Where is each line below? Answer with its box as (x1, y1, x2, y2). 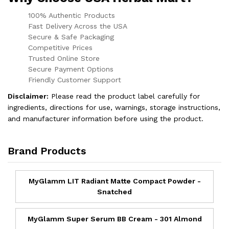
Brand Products (8, 144, 86, 157)
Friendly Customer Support (28, 75, 121, 84)
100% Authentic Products (28, 11, 115, 19)
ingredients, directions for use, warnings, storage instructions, (8, 103, 220, 111)
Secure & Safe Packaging (28, 32, 114, 41)
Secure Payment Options (28, 64, 113, 73)
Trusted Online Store (28, 54, 100, 62)
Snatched (97, 187, 132, 196)
